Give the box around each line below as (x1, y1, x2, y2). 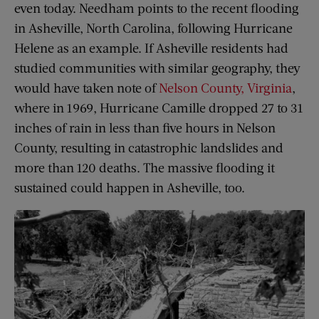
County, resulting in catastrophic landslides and (14, 139, 283, 155)
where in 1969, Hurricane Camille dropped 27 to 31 (14, 99, 303, 115)
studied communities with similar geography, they (14, 59, 300, 75)
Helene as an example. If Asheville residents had (14, 39, 288, 56)
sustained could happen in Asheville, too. (14, 179, 245, 195)
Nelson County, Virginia (159, 79, 292, 95)
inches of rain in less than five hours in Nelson (14, 119, 276, 135)
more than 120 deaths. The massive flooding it (14, 159, 275, 175)
